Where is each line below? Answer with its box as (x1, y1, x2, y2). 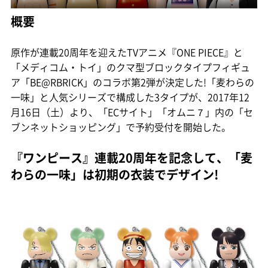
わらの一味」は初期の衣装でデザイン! (11, 166, 218, 184)
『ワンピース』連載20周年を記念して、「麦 (11, 149, 252, 167)
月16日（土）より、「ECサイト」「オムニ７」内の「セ (11, 105, 253, 120)
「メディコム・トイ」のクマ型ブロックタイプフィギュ (11, 60, 250, 75)
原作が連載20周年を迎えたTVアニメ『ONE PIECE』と (11, 45, 243, 60)
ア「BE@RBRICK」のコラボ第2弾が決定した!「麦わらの (11, 75, 254, 90)
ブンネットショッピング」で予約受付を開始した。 (11, 120, 231, 135)
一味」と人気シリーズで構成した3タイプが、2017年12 (11, 90, 249, 105)
